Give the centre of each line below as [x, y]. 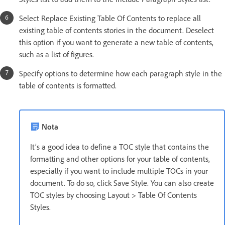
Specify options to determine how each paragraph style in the [121, 73]
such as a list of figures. [57, 54]
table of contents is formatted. [68, 85]
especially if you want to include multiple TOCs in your [119, 171]
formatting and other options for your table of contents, [120, 158]
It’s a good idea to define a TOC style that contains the [120, 146]
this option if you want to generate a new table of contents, [116, 42]
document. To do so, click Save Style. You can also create [122, 183]
